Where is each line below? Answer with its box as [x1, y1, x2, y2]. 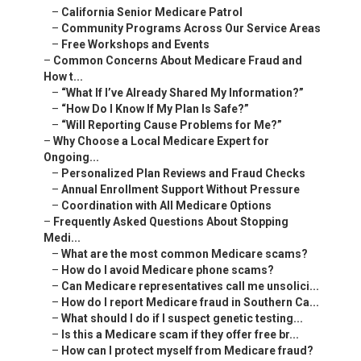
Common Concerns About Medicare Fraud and [53, 54, 302, 68]
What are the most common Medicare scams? [61, 247, 308, 261]
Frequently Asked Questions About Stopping [53, 215, 288, 229]
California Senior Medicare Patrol [61, 6, 243, 19]
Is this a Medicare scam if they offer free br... [61, 328, 299, 342]
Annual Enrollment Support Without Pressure [61, 183, 300, 197]
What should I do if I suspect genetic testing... [61, 312, 303, 326]
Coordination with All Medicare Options [61, 199, 272, 213]
